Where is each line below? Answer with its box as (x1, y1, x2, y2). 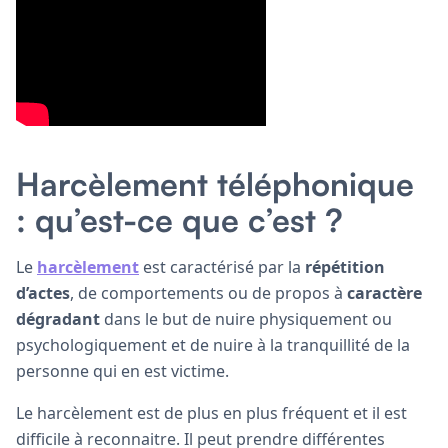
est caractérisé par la (139, 255, 305, 278)
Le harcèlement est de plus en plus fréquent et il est (16, 401, 407, 424)
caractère (347, 281, 422, 304)
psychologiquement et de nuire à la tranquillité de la (16, 333, 410, 356)
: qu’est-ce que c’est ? (16, 199, 343, 240)
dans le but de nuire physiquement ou (100, 307, 392, 330)
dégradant (16, 307, 100, 330)
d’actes (16, 281, 70, 304)
